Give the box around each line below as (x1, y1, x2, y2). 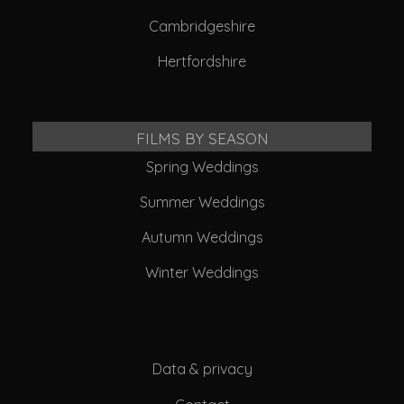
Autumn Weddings (141, 228, 263, 247)
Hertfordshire (158, 52, 246, 71)
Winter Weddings (145, 263, 259, 282)
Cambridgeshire (149, 17, 255, 36)
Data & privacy (151, 360, 252, 379)
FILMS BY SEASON (135, 123, 269, 151)
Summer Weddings (139, 193, 265, 212)
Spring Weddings (145, 158, 259, 177)
